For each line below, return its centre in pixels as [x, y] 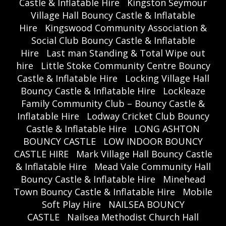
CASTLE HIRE [41, 154]
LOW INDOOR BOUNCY [153, 142]
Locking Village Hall [167, 78]
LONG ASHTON [167, 129]
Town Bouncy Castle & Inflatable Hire [94, 192]
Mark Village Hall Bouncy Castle [144, 154]
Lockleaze [184, 91]
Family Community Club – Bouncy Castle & [113, 104]
